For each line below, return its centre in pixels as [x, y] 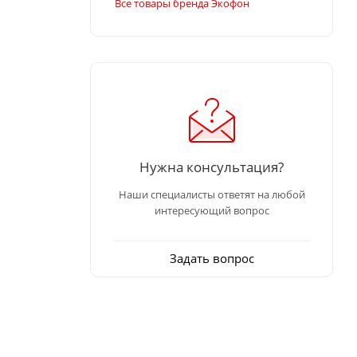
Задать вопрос [212, 258]
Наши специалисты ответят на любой [212, 194]
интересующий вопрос [212, 210]
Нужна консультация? [212, 166]
